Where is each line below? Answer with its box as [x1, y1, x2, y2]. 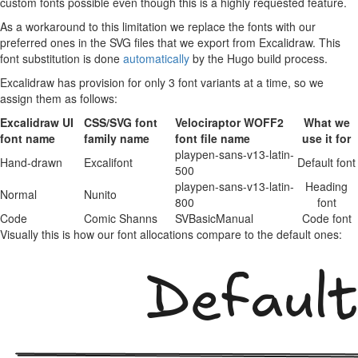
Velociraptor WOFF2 [175, 114, 284, 130]
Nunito [84, 186, 117, 202]
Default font [297, 154, 356, 170]
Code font [301, 210, 352, 226]
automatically [123, 50, 189, 66]
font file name [175, 130, 250, 146]
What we [303, 114, 350, 130]
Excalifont [84, 154, 133, 170]
